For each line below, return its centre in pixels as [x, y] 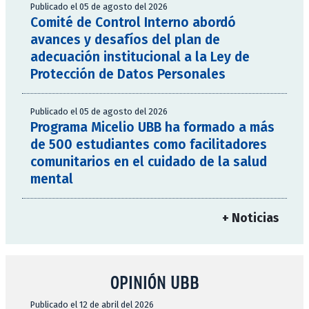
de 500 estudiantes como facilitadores [149, 145]
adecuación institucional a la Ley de [140, 57]
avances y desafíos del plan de [125, 40]
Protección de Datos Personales [128, 74]
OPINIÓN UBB [154, 282]
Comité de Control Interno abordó [133, 23]
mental [52, 179]
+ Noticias [250, 219]
